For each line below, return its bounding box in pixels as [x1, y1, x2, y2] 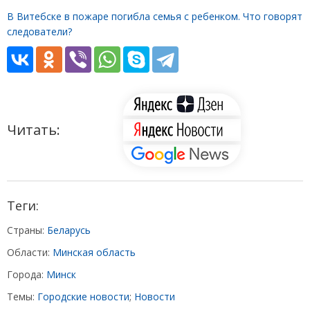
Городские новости [37, 290, 129, 304]
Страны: [7, 224, 47, 237]
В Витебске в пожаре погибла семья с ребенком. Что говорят [7, 10, 302, 24]
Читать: [7, 120, 60, 140]
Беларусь [47, 224, 91, 237]
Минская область [53, 246, 136, 259]
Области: [7, 246, 53, 259]
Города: [7, 268, 46, 282]
